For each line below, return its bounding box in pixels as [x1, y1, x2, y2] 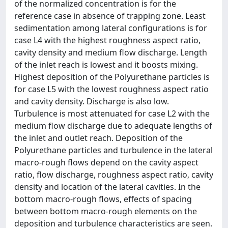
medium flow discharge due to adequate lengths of [14, 120, 212, 131]
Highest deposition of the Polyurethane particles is [14, 71, 210, 82]
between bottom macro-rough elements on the [14, 206, 197, 217]
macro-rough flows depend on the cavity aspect [14, 157, 198, 168]
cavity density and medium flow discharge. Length [14, 47, 207, 58]
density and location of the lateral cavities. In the [14, 181, 201, 192]
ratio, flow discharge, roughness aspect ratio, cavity [14, 169, 213, 180]
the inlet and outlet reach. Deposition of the [14, 132, 183, 144]
